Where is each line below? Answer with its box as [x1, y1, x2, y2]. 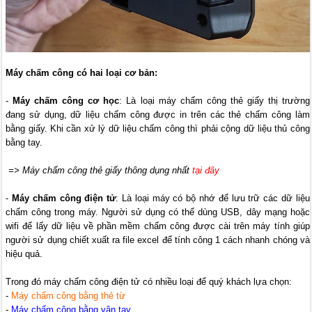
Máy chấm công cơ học [13, 95, 120, 107]
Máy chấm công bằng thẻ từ [11, 290, 126, 302]
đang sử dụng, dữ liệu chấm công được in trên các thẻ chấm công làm [6, 109, 310, 120]
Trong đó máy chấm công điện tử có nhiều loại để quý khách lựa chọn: [6, 276, 292, 288]
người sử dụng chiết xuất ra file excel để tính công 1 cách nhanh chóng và [6, 235, 310, 246]
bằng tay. [6, 137, 43, 148]
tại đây [192, 165, 220, 176]
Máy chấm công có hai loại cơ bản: [6, 68, 158, 79]
